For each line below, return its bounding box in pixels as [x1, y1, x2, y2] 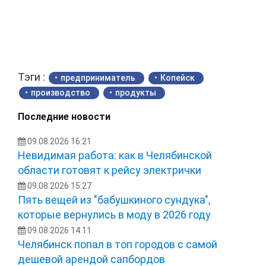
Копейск [160, 72, 195, 83]
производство [31, 87, 90, 97]
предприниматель [61, 72, 135, 83]
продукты [115, 87, 156, 97]
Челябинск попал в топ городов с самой [18, 237, 217, 251]
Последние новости [18, 110, 110, 122]
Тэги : [18, 70, 47, 83]
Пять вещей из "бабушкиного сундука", [18, 193, 210, 206]
